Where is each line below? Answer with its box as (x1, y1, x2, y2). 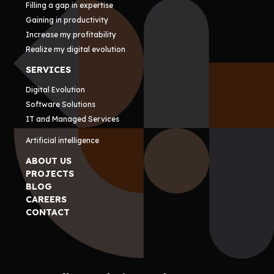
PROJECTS (26, 168, 75, 179)
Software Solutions (26, 100, 96, 109)
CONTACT (26, 207, 70, 218)
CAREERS (26, 194, 67, 205)
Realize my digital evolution (26, 45, 126, 54)
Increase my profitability (26, 30, 117, 39)
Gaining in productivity (26, 15, 109, 24)
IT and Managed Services (26, 114, 120, 124)
